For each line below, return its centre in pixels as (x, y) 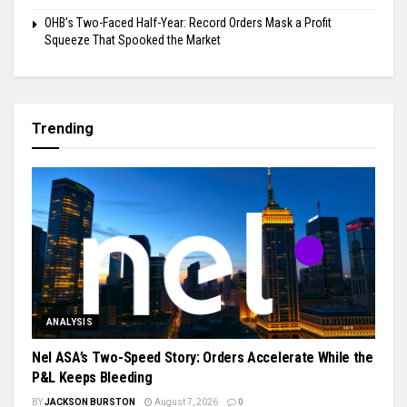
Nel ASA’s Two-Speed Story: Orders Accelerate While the (203, 357)
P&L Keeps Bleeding (92, 377)
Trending (63, 128)
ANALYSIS (70, 322)
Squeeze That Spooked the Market (133, 40)
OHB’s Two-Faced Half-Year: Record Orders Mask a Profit (188, 22)
